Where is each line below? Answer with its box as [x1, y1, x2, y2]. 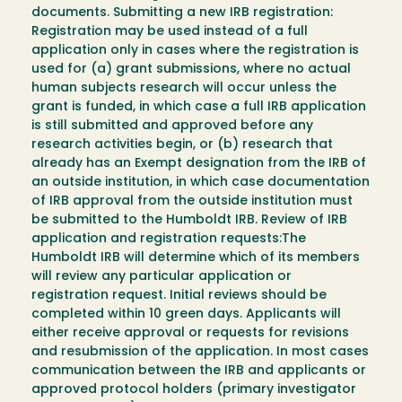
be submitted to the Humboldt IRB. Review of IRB [31, 214, 347, 228]
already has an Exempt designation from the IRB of [31, 157, 366, 171]
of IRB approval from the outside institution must [31, 195, 353, 209]
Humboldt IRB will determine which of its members [31, 251, 360, 266]
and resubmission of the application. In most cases [31, 345, 369, 360]
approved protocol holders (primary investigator [31, 383, 356, 398]
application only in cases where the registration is [31, 44, 359, 58]
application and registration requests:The [31, 232, 306, 247]
